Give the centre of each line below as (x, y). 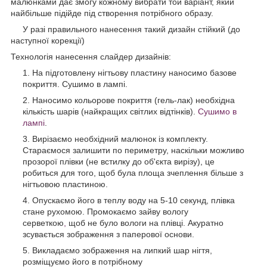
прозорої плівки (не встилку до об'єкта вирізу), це (119, 161)
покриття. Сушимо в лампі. (75, 84)
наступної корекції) (48, 40)
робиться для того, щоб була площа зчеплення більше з (133, 173)
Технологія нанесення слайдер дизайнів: (91, 56)
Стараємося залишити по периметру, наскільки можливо (133, 150)
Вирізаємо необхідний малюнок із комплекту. (120, 139)
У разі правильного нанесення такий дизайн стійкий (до (125, 29)
